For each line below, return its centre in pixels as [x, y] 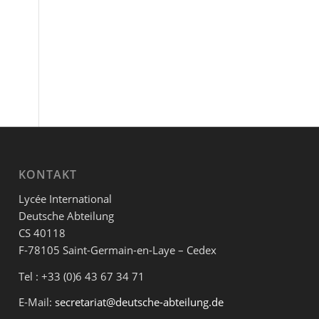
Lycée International [66, 198]
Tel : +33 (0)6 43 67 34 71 [82, 276]
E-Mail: [37, 302]
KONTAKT [48, 175]
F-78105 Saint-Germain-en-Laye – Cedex [118, 250]
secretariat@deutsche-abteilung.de [140, 302]
